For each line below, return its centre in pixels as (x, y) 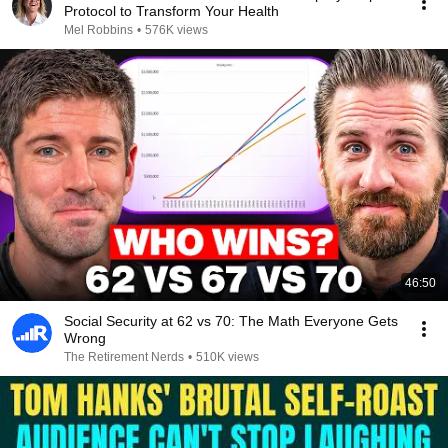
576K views (176, 30)
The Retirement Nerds (124, 357)
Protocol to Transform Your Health (171, 11)
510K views (227, 357)
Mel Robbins (98, 30)
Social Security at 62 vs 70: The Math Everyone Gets (231, 321)
